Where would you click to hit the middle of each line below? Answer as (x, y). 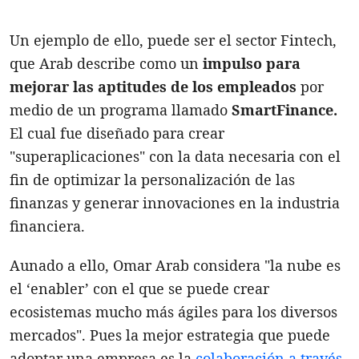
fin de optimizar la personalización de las (152, 179)
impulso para (250, 63)
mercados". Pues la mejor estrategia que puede (170, 335)
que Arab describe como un (104, 63)
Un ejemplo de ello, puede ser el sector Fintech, (173, 40)
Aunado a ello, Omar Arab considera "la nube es (175, 265)
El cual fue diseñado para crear (117, 133)
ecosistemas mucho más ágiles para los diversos (173, 311)
